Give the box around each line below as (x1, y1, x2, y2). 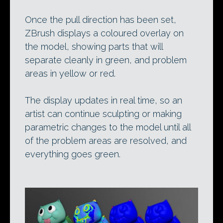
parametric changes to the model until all (25, 122, 191, 133)
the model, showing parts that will (25, 41, 163, 52)
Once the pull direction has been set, (25, 14, 176, 25)
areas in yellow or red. (25, 68, 115, 79)
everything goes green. (25, 149, 120, 160)
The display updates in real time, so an (25, 95, 182, 106)
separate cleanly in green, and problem (25, 55, 187, 66)
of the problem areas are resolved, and (25, 135, 187, 146)
